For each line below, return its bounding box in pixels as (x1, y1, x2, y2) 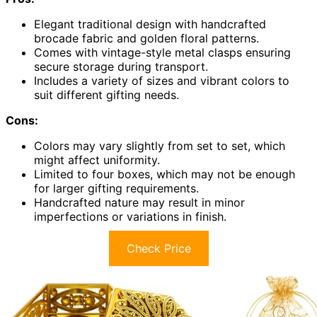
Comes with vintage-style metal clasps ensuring (34, 45, 291, 60)
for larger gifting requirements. (34, 181, 199, 196)
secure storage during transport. (34, 59, 208, 74)
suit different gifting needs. (34, 88, 179, 103)
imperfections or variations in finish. (34, 209, 226, 224)
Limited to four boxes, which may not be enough (34, 167, 295, 182)
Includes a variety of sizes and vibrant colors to (34, 74, 289, 88)
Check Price (126, 241, 191, 256)
